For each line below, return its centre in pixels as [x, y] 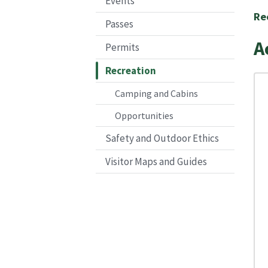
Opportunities [144, 115]
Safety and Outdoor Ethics [162, 138]
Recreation [131, 70]
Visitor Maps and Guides [156, 161]
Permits [122, 47]
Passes [119, 24]
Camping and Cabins [156, 93]
